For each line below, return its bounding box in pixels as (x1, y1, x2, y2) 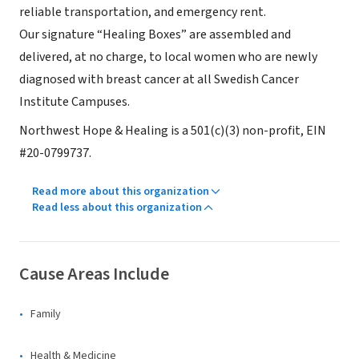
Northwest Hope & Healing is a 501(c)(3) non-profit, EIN (19, 121, 326, 139)
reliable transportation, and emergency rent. (19, 2, 266, 21)
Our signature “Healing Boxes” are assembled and (19, 25, 291, 43)
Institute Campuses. (19, 92, 130, 111)
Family (30, 305, 61, 322)
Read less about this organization (32, 199, 202, 216)
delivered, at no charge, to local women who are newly (19, 47, 317, 66)
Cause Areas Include (19, 260, 169, 287)
